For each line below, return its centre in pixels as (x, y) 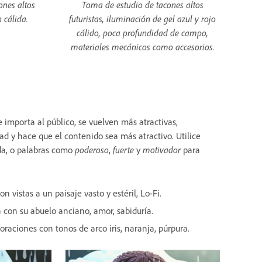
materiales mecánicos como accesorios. (142, 47)
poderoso (92, 150)
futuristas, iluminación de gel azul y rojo (143, 19)
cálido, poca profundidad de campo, (143, 33)
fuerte (123, 150)
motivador (162, 150)
